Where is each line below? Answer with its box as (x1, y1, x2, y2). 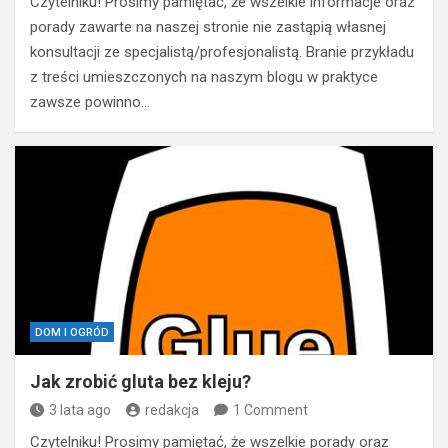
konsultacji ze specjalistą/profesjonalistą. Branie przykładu (30, 42, 414, 61)
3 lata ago (49, 401, 111, 418)
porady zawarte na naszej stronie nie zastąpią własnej (30, 17, 386, 36)
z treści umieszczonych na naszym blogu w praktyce (30, 67, 378, 86)
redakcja (145, 401, 199, 418)
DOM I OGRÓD (35, 325, 109, 339)
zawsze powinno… (30, 92, 150, 111)
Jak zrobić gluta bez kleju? (30, 370, 251, 392)
